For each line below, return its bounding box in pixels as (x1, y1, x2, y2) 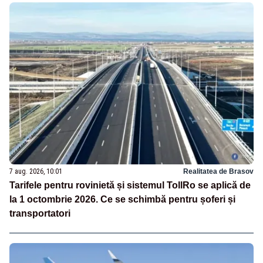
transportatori (9, 208, 70, 219)
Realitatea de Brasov (183, 167, 254, 176)
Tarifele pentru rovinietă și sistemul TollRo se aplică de (9, 180, 251, 191)
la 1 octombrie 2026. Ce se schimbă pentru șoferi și (9, 194, 235, 205)
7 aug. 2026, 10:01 (9, 167, 62, 176)
